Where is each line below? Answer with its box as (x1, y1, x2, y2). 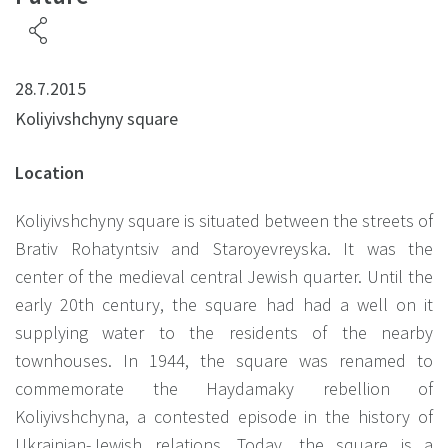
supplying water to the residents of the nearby (15, 320, 433, 344)
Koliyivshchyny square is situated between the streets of (15, 208, 433, 232)
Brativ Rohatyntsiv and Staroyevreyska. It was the (15, 236, 433, 260)
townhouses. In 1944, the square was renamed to (15, 348, 433, 372)
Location (15, 160, 84, 184)
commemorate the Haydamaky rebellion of (15, 376, 433, 400)
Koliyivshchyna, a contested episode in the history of (15, 404, 433, 428)
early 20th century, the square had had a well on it (15, 292, 433, 316)
